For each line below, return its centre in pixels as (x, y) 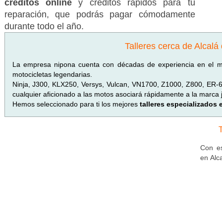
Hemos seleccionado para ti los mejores (76, 104)
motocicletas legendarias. (52, 74)
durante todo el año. (44, 26)
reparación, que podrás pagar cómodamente (100, 14)
